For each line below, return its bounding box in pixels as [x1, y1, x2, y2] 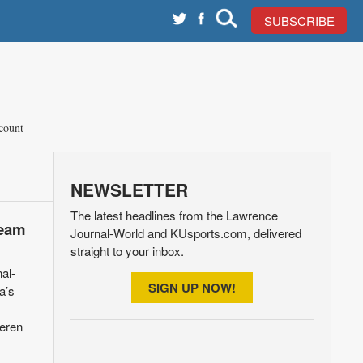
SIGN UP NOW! [147, 279, 236, 297]
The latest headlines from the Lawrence [70, 207, 278, 224]
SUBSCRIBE [263, 12, 335, 29]
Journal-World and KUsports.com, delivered [70, 224, 301, 241]
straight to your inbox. [70, 242, 184, 259]
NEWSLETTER [70, 177, 188, 202]
